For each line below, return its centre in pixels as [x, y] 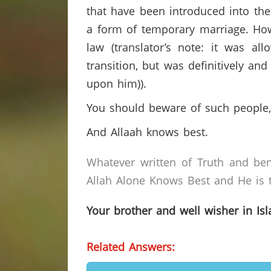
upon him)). [116, 83]
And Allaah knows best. [147, 132]
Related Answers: [131, 247]
